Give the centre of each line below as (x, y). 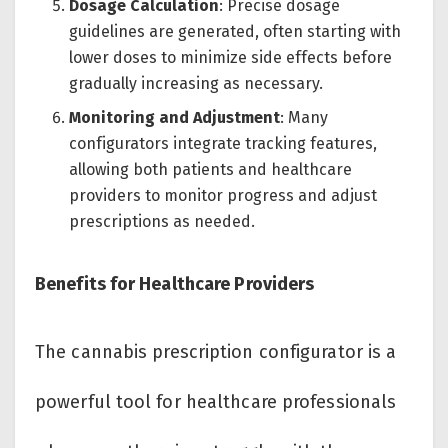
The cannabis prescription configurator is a (216, 352)
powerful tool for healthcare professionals (216, 402)
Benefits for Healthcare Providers (175, 284)
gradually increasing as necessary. (196, 84)
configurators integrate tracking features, (223, 144)
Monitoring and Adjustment (175, 118)
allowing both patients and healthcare (211, 170)
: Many (304, 118)
